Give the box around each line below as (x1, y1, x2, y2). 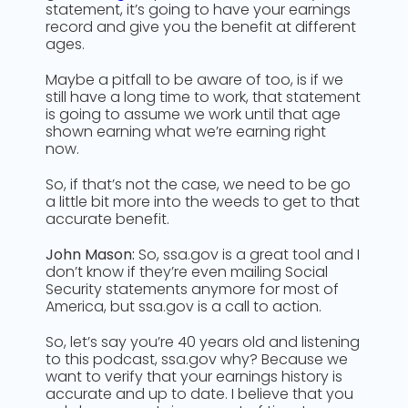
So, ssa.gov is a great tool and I (135, 244, 360, 265)
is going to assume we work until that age (46, 104, 341, 125)
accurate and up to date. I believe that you (46, 383, 353, 404)
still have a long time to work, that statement (46, 87, 361, 107)
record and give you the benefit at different (46, 16, 356, 37)
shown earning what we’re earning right (46, 121, 326, 142)
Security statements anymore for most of (46, 279, 339, 300)
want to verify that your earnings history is (46, 366, 342, 387)
